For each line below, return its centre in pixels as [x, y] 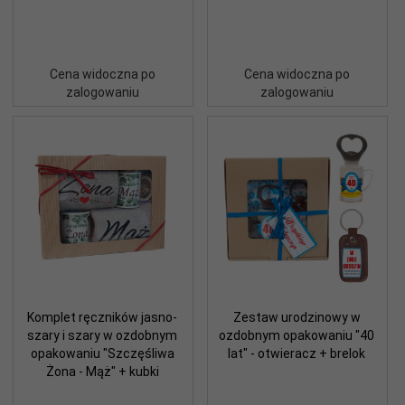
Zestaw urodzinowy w [297, 317]
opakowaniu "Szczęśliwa [102, 353]
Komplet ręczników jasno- [102, 317]
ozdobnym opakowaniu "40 [297, 335]
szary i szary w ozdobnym [102, 335]
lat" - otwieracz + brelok [297, 353]
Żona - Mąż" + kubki [102, 371]
